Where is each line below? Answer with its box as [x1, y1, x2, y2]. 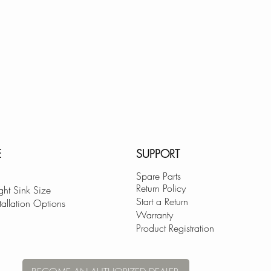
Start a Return [136, 195, 188, 209]
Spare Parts [136, 169, 181, 183]
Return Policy [136, 181, 186, 195]
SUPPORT [136, 146, 180, 162]
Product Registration [136, 221, 214, 235]
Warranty [136, 208, 173, 222]
